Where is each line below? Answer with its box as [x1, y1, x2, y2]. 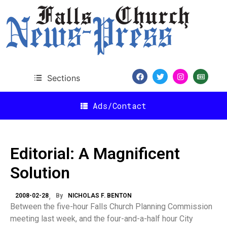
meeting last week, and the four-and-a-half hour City [10, 214, 193, 223]
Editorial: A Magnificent [10, 144, 180, 163]
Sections [47, 72, 80, 83]
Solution [10, 163, 70, 182]
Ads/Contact [93, 100, 146, 111]
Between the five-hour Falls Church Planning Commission [10, 202, 212, 211]
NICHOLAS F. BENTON [68, 192, 132, 199]
